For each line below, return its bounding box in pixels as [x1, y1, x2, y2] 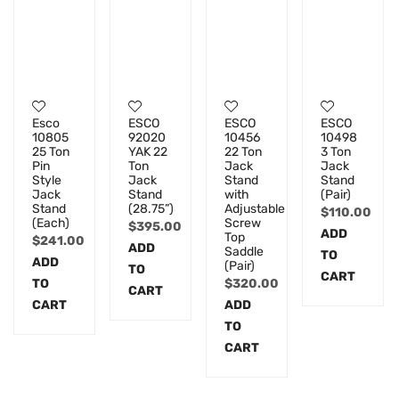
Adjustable [224, 201, 286, 217]
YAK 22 [128, 144, 168, 160]
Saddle [224, 244, 265, 260]
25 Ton [32, 144, 69, 160]
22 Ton [224, 144, 263, 160]
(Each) [32, 216, 69, 232]
